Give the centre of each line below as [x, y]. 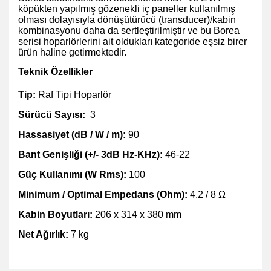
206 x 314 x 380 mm [137, 214]
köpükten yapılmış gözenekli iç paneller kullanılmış [127, 9]
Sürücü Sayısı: [53, 115]
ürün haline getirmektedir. [73, 52]
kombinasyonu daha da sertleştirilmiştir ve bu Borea [129, 31]
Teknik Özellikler [55, 72]
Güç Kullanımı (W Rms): [73, 175]
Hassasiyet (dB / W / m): [73, 135]
